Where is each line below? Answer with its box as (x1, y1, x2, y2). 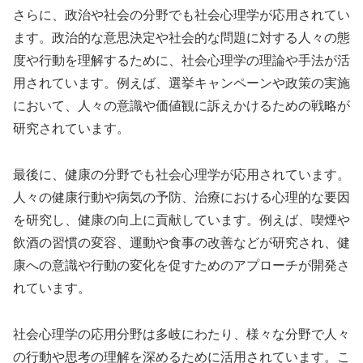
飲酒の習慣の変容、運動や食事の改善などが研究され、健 (13, 235, 350, 250)
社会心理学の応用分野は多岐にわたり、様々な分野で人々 (13, 327, 350, 341)
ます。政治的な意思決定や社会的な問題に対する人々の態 (13, 30, 350, 45)
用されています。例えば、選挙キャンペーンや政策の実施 (13, 75, 350, 90)
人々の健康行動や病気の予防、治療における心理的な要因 (13, 190, 350, 204)
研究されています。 (13, 121, 130, 135)
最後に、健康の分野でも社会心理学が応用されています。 (13, 167, 350, 181)
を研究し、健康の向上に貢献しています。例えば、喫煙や (13, 212, 350, 227)
